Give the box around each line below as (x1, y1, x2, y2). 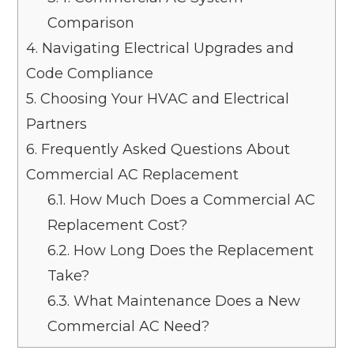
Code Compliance (26, 64, 154, 82)
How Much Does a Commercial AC (66, 190, 316, 209)
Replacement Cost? (47, 216, 188, 234)
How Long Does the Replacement (70, 241, 314, 259)
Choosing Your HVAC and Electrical (36, 89, 290, 107)
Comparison (47, 13, 135, 32)
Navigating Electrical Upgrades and (38, 39, 295, 57)
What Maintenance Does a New (70, 292, 301, 310)
